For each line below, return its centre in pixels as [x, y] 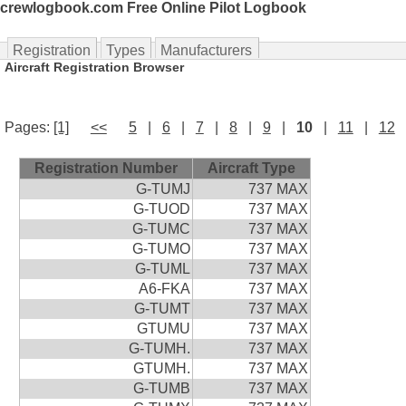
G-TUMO [161, 248]
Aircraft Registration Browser [94, 67]
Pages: [29, 127]
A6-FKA [164, 288]
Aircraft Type [251, 168]
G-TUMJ [163, 188]
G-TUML [162, 268]
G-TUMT [162, 308]
